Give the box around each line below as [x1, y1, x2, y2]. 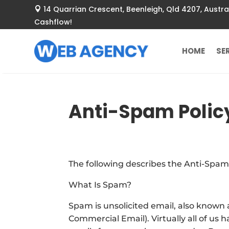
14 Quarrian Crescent [43, 4, 123, 14]
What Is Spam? [68, 180, 132, 190]
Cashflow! [34, 17, 73, 27]
